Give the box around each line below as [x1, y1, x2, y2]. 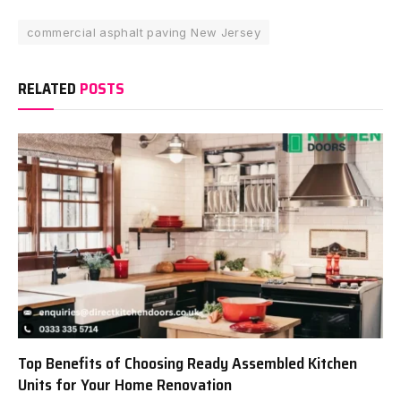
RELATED [18, 76, 80, 100]
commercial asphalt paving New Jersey [27, 24, 261, 39]
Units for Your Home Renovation [18, 372, 232, 398]
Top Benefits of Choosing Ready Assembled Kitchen [18, 351, 357, 377]
